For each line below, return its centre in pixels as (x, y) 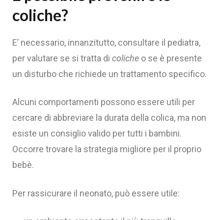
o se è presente (170, 58)
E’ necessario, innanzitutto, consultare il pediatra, (106, 43)
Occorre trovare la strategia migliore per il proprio (107, 149)
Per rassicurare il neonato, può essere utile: (96, 193)
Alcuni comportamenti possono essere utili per (104, 102)
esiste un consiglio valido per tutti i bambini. (97, 134)
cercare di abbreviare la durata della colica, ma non (109, 118)
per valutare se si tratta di (62, 58)
